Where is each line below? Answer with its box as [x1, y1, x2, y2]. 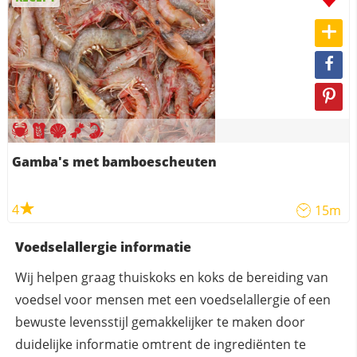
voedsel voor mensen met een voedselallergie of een [14, 291, 331, 309]
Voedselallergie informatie [14, 238, 191, 257]
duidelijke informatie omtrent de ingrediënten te [14, 335, 306, 354]
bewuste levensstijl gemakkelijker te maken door [14, 313, 305, 331]
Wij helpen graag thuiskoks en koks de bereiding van [14, 269, 328, 287]
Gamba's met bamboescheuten [11, 153, 217, 171]
